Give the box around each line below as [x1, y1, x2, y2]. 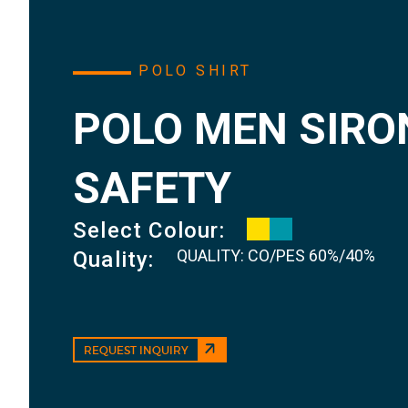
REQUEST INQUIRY [84, 343, 189, 358]
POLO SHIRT [138, 62, 252, 80]
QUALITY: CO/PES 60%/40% [176, 246, 375, 266]
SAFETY [73, 162, 231, 215]
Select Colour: [73, 218, 225, 244]
